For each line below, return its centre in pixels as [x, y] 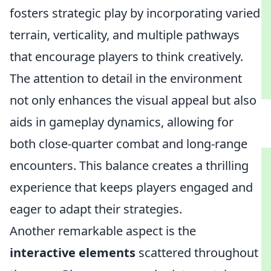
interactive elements [73, 253]
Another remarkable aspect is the [103, 231]
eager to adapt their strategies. [96, 209]
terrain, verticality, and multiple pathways [125, 35]
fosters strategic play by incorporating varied [135, 13]
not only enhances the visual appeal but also [133, 100]
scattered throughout [197, 253]
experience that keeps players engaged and [131, 187]
